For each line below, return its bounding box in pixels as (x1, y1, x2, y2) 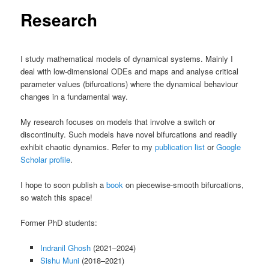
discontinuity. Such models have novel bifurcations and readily (20, 128, 238, 140)
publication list (155, 141, 205, 153)
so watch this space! (20, 191, 93, 203)
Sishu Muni (40, 255, 79, 267)
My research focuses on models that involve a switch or (20, 115, 216, 127)
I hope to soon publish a (20, 178, 107, 190)
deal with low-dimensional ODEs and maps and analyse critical (20, 65, 239, 77)
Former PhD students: (20, 217, 98, 228)
